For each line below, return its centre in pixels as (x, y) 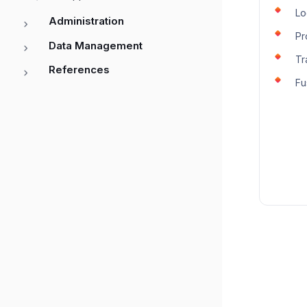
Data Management (96, 45)
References (79, 70)
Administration (86, 21)
